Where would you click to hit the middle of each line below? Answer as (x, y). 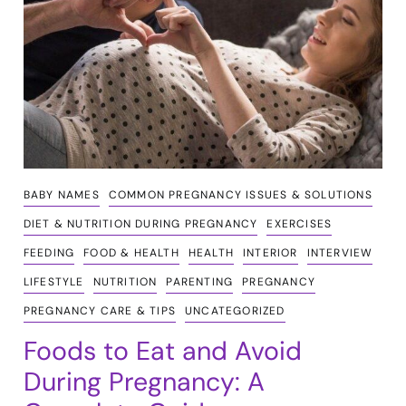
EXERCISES (300, 223)
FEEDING (49, 252)
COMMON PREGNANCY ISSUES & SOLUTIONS (240, 194)
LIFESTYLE (53, 281)
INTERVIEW (340, 252)
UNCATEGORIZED (235, 310)
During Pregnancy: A (144, 382)
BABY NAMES (61, 194)
